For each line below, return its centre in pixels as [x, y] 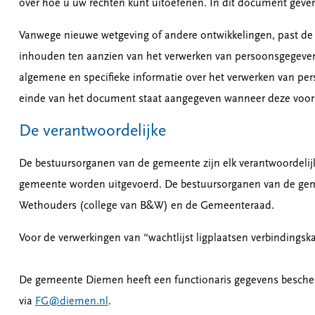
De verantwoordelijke [92, 131]
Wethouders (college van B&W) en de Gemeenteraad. [146, 206]
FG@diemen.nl [71, 302]
